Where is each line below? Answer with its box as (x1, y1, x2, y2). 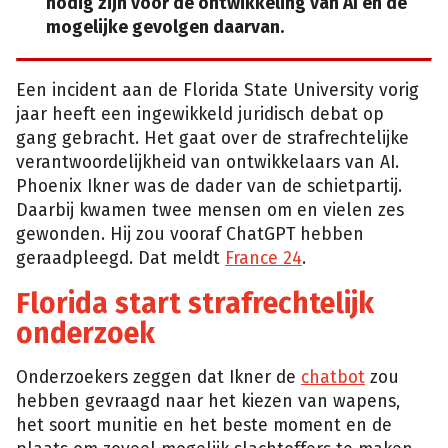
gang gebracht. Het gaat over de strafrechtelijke (16, 128, 409, 150)
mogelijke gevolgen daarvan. (46, 17, 284, 39)
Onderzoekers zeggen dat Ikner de (16, 367, 301, 389)
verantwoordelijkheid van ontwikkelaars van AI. (16, 152, 399, 174)
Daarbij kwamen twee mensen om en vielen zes (16, 200, 404, 222)
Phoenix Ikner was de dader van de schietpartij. (16, 176, 402, 198)
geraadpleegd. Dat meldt (16, 248, 225, 270)
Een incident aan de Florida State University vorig (16, 80, 419, 102)
